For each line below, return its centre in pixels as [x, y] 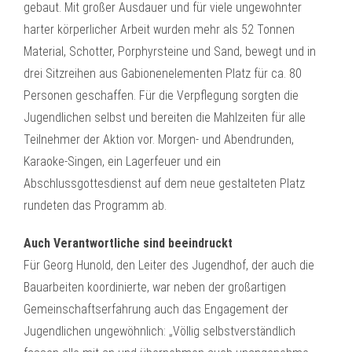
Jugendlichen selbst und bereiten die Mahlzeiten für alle [165, 117]
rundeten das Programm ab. [95, 205]
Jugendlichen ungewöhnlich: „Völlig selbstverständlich [159, 331]
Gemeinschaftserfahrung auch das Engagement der [156, 309]
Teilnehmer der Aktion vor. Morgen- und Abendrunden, [159, 139]
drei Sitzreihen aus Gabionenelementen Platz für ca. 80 [163, 73]
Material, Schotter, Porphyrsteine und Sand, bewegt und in [170, 51]
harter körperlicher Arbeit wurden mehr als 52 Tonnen [159, 29]
